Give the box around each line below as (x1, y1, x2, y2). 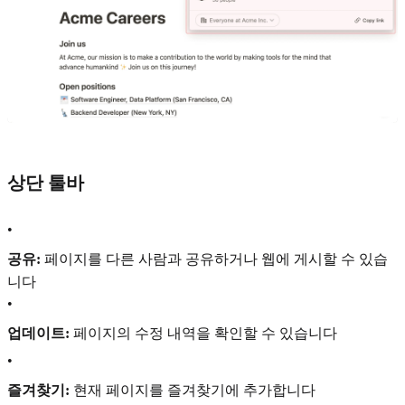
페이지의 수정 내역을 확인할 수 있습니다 (70, 325, 337, 341)
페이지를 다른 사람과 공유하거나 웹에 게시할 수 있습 (41, 251, 388, 268)
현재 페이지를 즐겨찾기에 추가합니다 (70, 381, 316, 398)
